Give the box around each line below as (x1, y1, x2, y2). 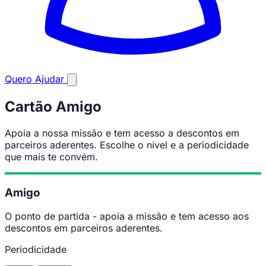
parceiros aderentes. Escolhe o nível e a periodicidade (5, 138, 249, 151)
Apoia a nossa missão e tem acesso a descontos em (5, 126, 239, 139)
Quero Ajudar (5, 73, 67, 85)
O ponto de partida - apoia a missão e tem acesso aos (5, 210, 249, 223)
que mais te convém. (5, 150, 98, 163)
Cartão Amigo (5, 97, 102, 115)
